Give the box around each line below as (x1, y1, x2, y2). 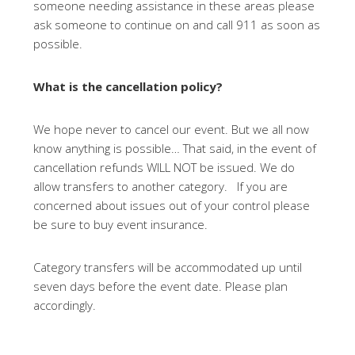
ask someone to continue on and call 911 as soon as (33, 17, 321, 33)
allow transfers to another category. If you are (33, 178, 288, 195)
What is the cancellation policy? (33, 78, 223, 95)
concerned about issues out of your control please (33, 197, 311, 214)
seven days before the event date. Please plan (33, 278, 288, 295)
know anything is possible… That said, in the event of (33, 140, 317, 157)
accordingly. (33, 297, 97, 314)
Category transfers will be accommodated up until (33, 259, 303, 276)
